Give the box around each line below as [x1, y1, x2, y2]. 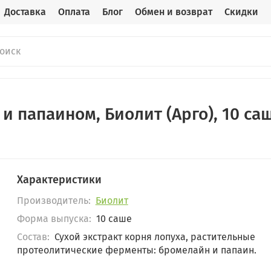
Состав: [17, 231, 50, 243]
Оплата [58, 6, 91, 18]
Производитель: [17, 195, 91, 207]
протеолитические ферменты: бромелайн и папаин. [17, 244, 257, 256]
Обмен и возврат [135, 6, 213, 18]
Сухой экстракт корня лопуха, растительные [51, 231, 255, 243]
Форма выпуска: [17, 213, 92, 225]
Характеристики [17, 173, 102, 187]
